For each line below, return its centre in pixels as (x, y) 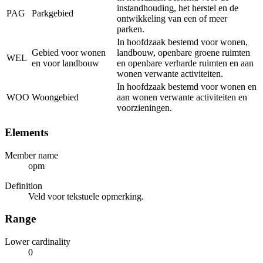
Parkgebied (53, 14)
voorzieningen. (144, 108)
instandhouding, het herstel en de (178, 8)
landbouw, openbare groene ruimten (183, 53)
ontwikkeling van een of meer (172, 19)
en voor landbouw (65, 63)
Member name (31, 155)
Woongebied (55, 97)
